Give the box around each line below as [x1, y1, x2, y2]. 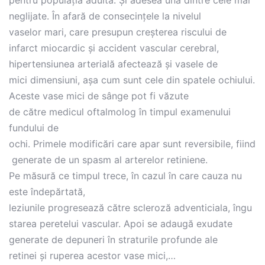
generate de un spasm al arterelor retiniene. [9, 153, 208, 166]
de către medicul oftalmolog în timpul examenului [9, 105, 231, 118]
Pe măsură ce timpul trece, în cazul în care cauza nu [9, 169, 242, 182]
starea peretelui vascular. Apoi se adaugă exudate [9, 217, 232, 230]
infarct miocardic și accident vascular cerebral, [9, 41, 219, 54]
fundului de [9, 121, 59, 134]
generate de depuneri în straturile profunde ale [9, 233, 218, 245]
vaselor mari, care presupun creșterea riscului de [9, 25, 227, 38]
